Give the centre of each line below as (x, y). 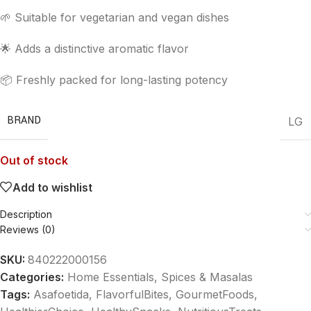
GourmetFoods (215, 294)
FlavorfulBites (132, 294)
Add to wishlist (52, 187)
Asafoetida (61, 294)
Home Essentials (111, 277)
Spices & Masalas (207, 277)
